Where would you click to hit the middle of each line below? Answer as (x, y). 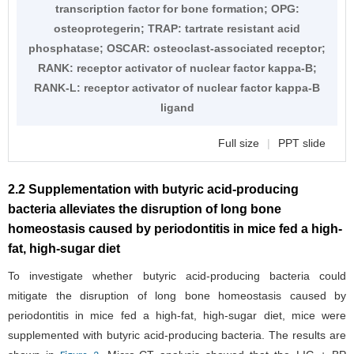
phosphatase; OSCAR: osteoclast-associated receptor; (177, 48)
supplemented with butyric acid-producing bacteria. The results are (177, 335)
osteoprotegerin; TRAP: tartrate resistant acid (177, 28)
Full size (239, 143)
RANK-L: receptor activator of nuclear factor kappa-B (177, 87)
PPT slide (302, 143)
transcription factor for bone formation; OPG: (177, 8)
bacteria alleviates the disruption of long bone (145, 209)
